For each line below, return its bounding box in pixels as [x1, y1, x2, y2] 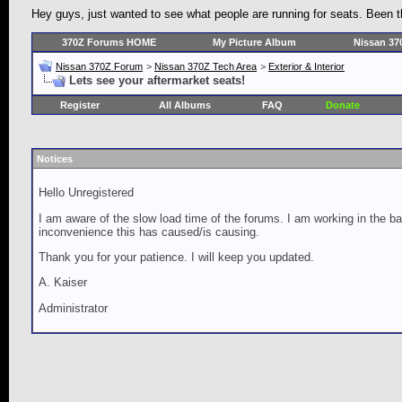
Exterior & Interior [268, 61, 345, 73]
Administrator [39, 301, 108, 315]
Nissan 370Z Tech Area [154, 61, 257, 73]
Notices [37, 153, 73, 165]
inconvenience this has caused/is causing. [39, 224, 259, 239]
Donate [326, 100, 361, 111]
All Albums [159, 100, 211, 111]
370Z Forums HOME [62, 37, 157, 48]
